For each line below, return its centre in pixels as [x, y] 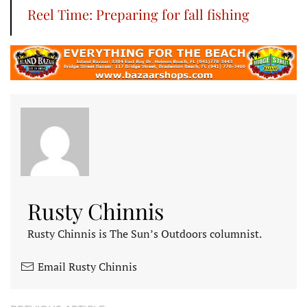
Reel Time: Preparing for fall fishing [138, 14]
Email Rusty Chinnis [87, 267]
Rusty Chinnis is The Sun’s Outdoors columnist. [145, 234]
